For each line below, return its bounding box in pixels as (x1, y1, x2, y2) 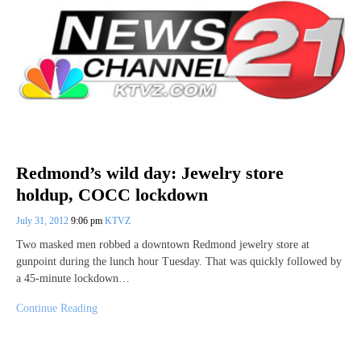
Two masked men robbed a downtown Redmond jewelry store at (16, 238, 309, 251)
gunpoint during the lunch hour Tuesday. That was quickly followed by (16, 255, 342, 268)
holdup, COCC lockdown (16, 184, 208, 205)
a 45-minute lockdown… (16, 272, 130, 284)
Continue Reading (16, 301, 98, 314)
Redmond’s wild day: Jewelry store (16, 163, 284, 184)
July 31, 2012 (16, 214, 71, 226)
